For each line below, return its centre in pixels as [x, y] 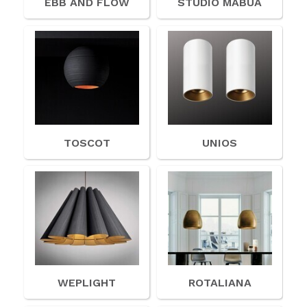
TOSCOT [87, 143]
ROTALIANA [220, 283]
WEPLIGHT [87, 283]
